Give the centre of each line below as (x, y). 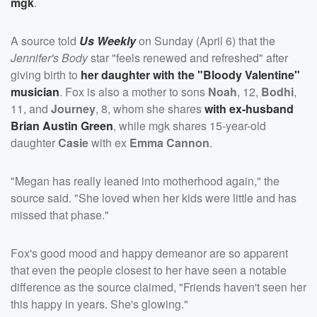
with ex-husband (249, 108)
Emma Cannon (169, 142)
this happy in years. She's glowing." (99, 304)
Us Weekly (108, 40)
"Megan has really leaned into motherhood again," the (145, 180)
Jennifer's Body (49, 57)
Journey (73, 108)
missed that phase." (60, 214)
